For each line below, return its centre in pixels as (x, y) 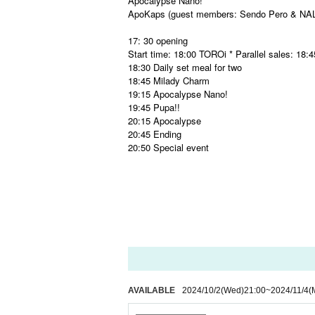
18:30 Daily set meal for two (185, 67)
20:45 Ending (155, 134)
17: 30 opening (158, 40)
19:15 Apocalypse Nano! (178, 94)
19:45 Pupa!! (154, 107)
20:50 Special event (168, 147)
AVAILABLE (152, 290)
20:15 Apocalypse (165, 121)
